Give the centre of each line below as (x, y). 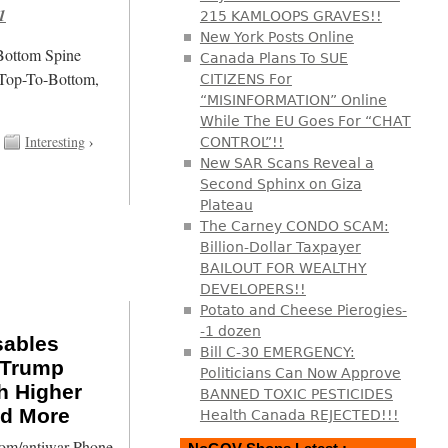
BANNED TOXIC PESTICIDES (296, 393)
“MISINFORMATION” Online (293, 99)
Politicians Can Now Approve (300, 372)
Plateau (226, 204)
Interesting (54, 141)
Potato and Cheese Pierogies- (303, 309)
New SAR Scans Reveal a (286, 162)
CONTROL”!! (241, 141)
